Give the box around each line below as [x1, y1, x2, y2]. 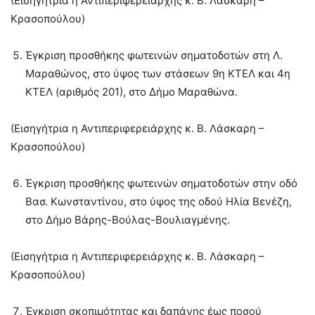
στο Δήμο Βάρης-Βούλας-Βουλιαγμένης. [25, 212, 230, 226]
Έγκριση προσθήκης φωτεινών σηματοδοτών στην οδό [25, 176, 297, 190]
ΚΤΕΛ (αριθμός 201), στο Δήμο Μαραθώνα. [25, 84, 238, 98]
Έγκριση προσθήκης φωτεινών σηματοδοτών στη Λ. [25, 48, 283, 62]
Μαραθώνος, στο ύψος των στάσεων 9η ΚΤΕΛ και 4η [25, 66, 290, 80]
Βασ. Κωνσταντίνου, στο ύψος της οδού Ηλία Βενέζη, [25, 194, 292, 208]
